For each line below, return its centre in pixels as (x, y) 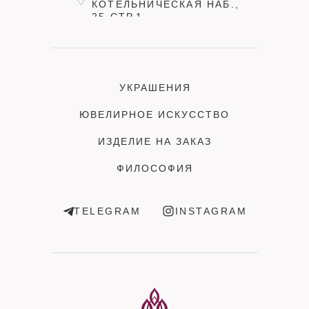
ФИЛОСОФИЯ (154, 169)
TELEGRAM (107, 211)
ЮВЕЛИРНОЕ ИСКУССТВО (154, 115)
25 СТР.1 (118, 17)
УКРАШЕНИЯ (155, 88)
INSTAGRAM (211, 211)
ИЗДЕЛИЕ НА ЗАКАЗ (154, 142)
